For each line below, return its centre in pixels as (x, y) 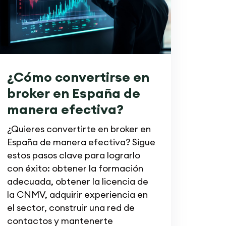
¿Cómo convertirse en (78, 77)
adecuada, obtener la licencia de (77, 181)
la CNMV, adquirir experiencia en (77, 194)
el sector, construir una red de (71, 207)
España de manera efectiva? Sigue (81, 142)
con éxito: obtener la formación (75, 168)
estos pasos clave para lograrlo (73, 155)
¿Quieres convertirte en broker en (79, 129)
